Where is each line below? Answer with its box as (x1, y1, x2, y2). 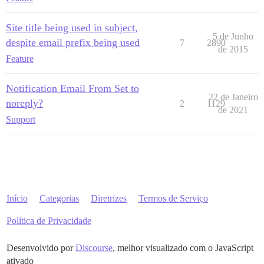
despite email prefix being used (6, 36, 140, 48)
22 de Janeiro (208, 91, 258, 102)
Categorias (39, 193, 79, 203)
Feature (6, 53, 34, 64)
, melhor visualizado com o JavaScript (112, 242, 253, 253)
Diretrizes (90, 193, 127, 203)
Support (6, 114, 35, 124)
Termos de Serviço (138, 193, 208, 203)
